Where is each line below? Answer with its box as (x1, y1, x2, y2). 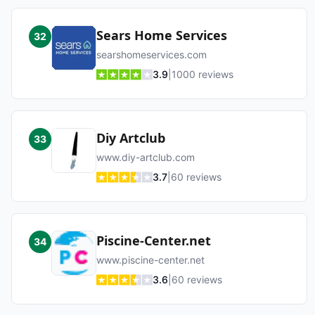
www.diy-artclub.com (96, 151, 195, 163)
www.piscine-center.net (96, 254, 205, 266)
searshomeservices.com (96, 49, 207, 60)
